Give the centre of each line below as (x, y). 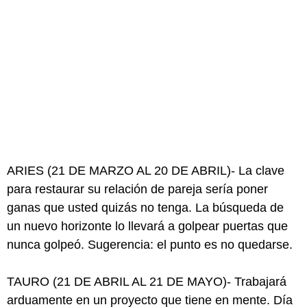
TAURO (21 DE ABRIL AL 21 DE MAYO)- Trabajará (147, 282)
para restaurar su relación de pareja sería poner (137, 189)
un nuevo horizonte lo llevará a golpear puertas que (147, 226)
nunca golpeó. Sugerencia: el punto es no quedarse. (150, 245)
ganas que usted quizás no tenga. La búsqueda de (145, 208)
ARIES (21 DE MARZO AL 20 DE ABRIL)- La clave (146, 171)
